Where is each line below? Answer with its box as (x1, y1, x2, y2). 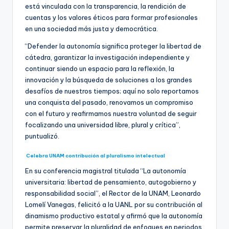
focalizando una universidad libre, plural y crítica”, (25, 120, 180, 129)
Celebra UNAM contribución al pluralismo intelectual (26, 152, 166, 159)
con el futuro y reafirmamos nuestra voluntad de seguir (25, 109, 197, 118)
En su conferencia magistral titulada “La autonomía (25, 166, 186, 175)
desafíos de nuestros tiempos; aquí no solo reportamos (25, 86, 199, 95)
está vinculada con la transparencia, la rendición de (25, 2, 186, 10)
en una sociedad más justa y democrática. (25, 24, 158, 33)
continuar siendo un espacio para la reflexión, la (25, 64, 174, 73)
